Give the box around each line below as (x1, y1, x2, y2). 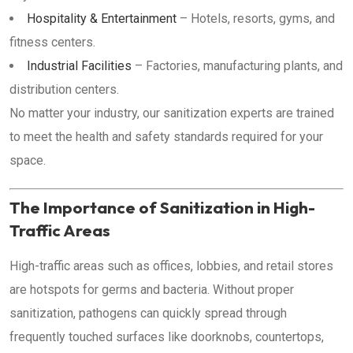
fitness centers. (9, 35, 95, 50)
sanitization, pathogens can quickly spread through (9, 306, 287, 321)
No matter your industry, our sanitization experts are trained (9, 106, 334, 121)
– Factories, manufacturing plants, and (132, 58, 343, 73)
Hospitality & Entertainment (27, 11, 176, 26)
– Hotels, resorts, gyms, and (176, 11, 335, 26)
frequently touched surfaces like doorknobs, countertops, (9, 329, 324, 344)
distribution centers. (9, 82, 119, 97)
